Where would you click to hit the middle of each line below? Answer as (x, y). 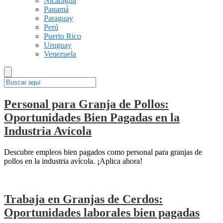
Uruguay (58, 45)
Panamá (56, 9)
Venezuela (60, 54)
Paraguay (58, 18)
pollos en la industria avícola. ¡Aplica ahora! (73, 161)
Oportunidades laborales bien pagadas (102, 212)
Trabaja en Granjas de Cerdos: (83, 199)
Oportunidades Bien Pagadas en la (92, 117)
